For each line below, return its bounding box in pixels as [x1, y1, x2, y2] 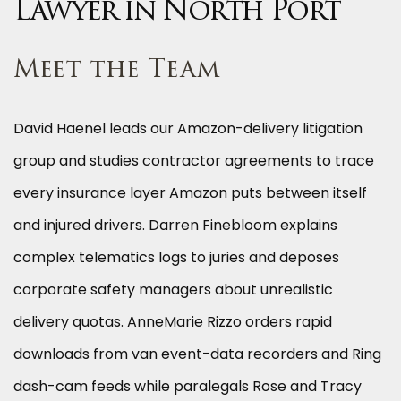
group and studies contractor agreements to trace [13, 150, 374, 172]
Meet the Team [13, 58, 219, 84]
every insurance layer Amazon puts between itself [13, 183, 367, 204]
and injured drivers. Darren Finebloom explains [13, 215, 337, 236]
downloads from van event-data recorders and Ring [13, 344, 381, 365]
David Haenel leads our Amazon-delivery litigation [13, 118, 363, 140]
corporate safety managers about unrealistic [13, 279, 333, 301]
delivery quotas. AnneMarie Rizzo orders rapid [13, 311, 332, 333]
